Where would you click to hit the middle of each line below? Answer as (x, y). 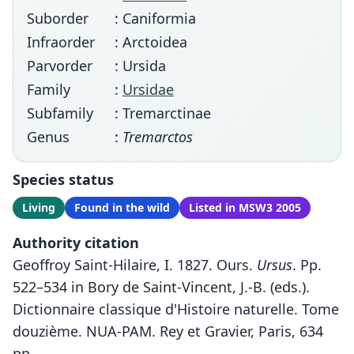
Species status (63, 179)
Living (39, 207)
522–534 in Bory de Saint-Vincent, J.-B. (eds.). (161, 286)
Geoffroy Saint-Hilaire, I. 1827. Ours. (135, 264)
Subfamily (60, 113)
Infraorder (61, 41)
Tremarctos (158, 136)
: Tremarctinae (163, 113)
